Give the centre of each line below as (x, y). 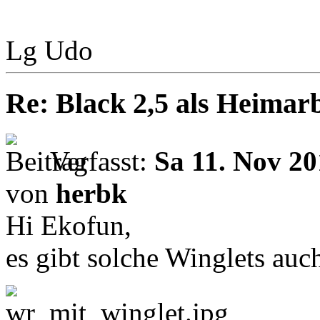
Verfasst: (102, 161)
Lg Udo (49, 50)
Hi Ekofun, (69, 225)
